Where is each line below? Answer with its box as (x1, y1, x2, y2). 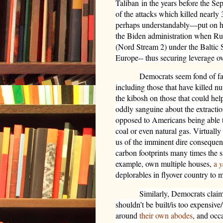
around (115, 210, 139, 221)
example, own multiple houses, (115, 158, 214, 169)
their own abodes (139, 210, 193, 221)
